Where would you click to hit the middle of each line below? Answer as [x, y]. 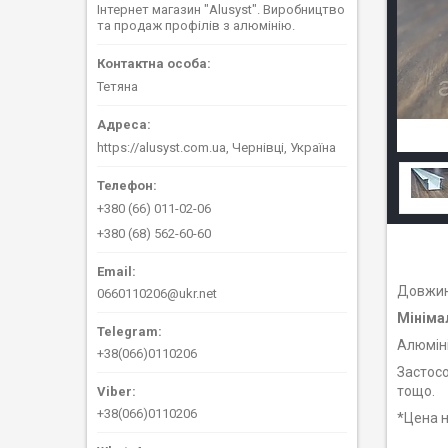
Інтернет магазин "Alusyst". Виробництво [221, 9]
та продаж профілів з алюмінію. [196, 25]
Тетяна [117, 87]
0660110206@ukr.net [157, 293]
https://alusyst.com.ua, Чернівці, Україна [216, 147]
